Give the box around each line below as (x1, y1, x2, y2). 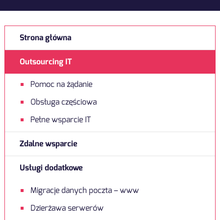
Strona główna (19, 32, 71, 43)
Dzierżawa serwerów (30, 203, 104, 213)
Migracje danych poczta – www (30, 185, 139, 195)
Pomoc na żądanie (30, 79, 92, 89)
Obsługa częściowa (30, 97, 97, 107)
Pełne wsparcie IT (30, 114, 91, 125)
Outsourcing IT (19, 56, 72, 67)
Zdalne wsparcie (19, 138, 77, 149)
